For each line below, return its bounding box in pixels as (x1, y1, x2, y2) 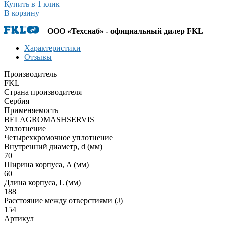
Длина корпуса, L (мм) (4, 178, 81, 187)
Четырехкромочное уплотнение (4, 133, 113, 142)
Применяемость (4, 105, 58, 115)
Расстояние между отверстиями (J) (4, 196, 123, 205)
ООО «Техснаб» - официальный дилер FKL (47, 26, 203, 35)
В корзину (4, 8, 39, 17)
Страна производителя (4, 87, 82, 96)
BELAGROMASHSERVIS (4, 115, 94, 124)
